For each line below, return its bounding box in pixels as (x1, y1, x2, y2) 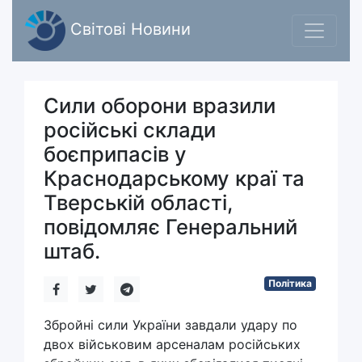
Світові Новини (65, 19, 191, 40)
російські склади (44, 117, 216, 142)
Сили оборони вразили (44, 93, 276, 118)
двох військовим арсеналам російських (44, 336, 301, 352)
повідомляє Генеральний (44, 214, 297, 239)
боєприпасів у (44, 141, 187, 166)
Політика (268, 277, 313, 289)
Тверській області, (44, 190, 233, 215)
